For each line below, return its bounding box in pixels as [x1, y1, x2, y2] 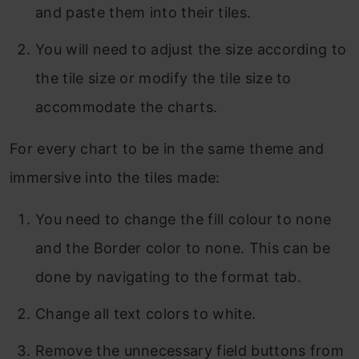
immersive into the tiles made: [10, 168, 220, 186]
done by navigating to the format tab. [35, 268, 301, 285]
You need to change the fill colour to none [35, 210, 332, 228]
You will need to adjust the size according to [35, 40, 347, 58]
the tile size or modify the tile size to [35, 69, 292, 87]
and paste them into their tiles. [35, 3, 252, 21]
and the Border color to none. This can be [35, 239, 331, 256]
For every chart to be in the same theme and [10, 139, 325, 157]
